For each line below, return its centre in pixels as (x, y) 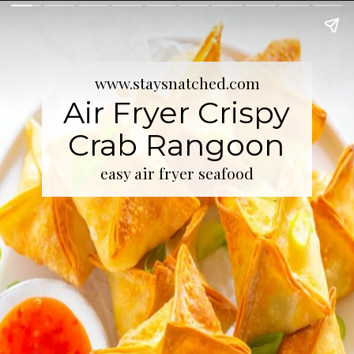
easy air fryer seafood (177, 173)
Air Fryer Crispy (176, 112)
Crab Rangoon (177, 145)
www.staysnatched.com (178, 83)
